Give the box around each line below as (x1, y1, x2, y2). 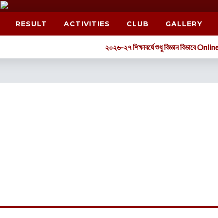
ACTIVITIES (64, 19, 110, 28)
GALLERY (165, 19, 202, 28)
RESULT (16, 19, 47, 28)
